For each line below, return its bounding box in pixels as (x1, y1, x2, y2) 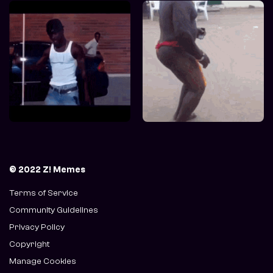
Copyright (9, 238, 49, 249)
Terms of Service (9, 187, 78, 198)
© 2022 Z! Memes (9, 164, 85, 175)
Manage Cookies (9, 255, 76, 266)
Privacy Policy (9, 221, 65, 232)
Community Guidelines (9, 204, 98, 215)
